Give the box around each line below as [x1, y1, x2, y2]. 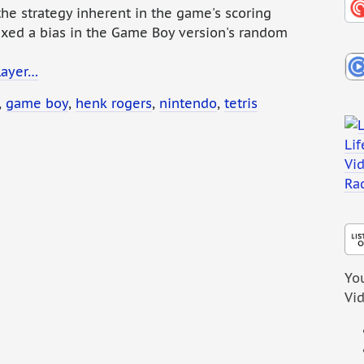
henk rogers [76, 95, 152, 112]
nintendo [159, 95, 217, 112]
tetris [224, 95, 258, 112]
